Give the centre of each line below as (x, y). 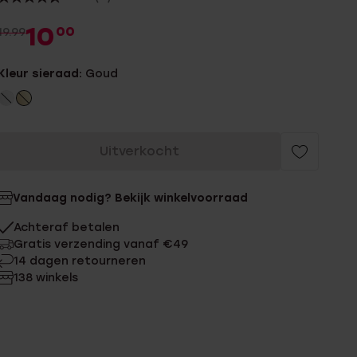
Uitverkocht (139, 151)
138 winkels (46, 278)
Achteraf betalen (67, 228)
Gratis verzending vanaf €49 (101, 244)
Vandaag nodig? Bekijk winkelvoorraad (131, 198)
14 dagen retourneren (80, 261)
